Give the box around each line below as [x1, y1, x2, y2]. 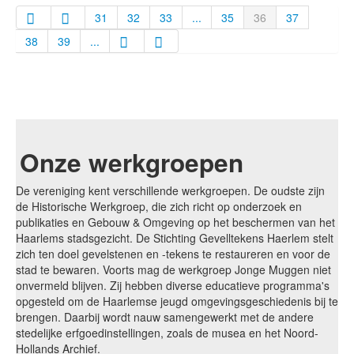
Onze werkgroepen [20, 145, 243, 180]
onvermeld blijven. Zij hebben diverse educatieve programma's [16, 277, 330, 293]
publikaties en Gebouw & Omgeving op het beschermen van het [16, 214, 335, 230]
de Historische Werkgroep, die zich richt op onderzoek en [16, 198, 302, 214]
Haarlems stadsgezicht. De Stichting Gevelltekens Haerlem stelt [16, 230, 333, 246]
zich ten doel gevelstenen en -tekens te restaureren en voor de [16, 246, 330, 262]
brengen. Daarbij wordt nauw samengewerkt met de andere [16, 309, 314, 325]
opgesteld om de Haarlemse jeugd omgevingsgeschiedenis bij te [16, 293, 338, 309]
